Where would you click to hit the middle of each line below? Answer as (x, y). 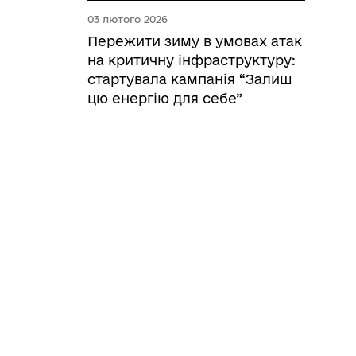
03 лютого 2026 (128, 19)
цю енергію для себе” (165, 98)
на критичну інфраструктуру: (192, 60)
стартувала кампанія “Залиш (190, 79)
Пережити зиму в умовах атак (195, 41)
